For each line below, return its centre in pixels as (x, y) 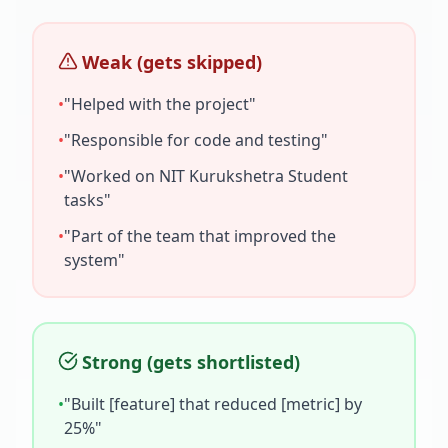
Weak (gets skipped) (172, 62)
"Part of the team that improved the (200, 236)
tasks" (87, 200)
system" (94, 260)
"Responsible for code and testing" (196, 140)
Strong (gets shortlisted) (191, 362)
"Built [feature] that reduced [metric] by (213, 404)
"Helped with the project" (160, 104)
